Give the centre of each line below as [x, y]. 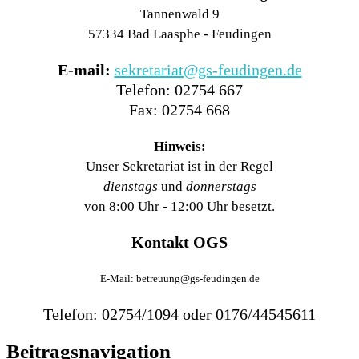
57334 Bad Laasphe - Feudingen [179, 34]
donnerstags [221, 187]
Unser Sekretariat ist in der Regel [179, 167]
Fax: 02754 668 [179, 110]
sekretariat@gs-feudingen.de [208, 70]
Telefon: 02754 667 [179, 90]
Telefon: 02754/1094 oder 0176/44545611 [179, 315]
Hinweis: [179, 147]
